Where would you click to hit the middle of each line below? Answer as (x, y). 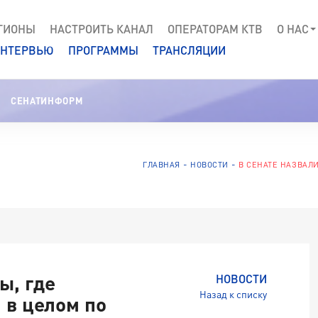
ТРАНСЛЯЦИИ (189, 50)
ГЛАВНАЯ (161, 164)
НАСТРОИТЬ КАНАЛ (102, 28)
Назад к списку (233, 294)
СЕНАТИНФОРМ (47, 101)
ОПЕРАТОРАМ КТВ (215, 28)
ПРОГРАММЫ (103, 50)
